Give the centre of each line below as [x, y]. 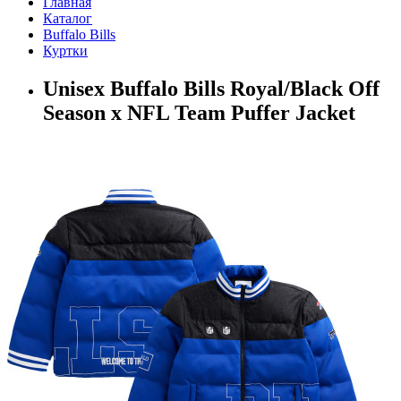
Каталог [68, 18]
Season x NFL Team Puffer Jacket [199, 112]
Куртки [65, 50]
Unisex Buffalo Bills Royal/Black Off [211, 88]
